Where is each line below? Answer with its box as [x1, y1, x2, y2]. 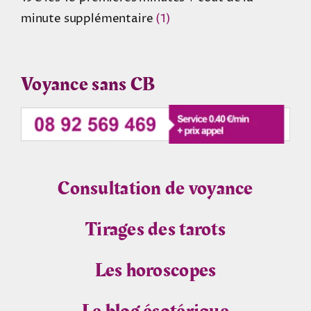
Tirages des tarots [85, 215, 226, 244]
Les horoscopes [94, 255, 217, 285]
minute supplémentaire [20, 10, 156, 28]
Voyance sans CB [20, 70, 155, 99]
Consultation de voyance [58, 174, 253, 203]
